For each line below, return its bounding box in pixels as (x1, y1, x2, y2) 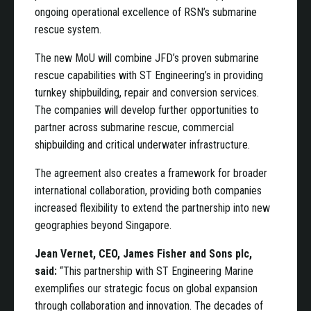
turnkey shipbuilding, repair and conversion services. (35, 86, 259, 99)
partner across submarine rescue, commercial (35, 121, 234, 134)
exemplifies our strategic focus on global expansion (35, 282, 258, 295)
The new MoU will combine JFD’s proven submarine (35, 51, 259, 65)
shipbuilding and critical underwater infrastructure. (35, 138, 250, 151)
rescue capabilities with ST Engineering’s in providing (35, 69, 263, 82)
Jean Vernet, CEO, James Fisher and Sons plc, (35, 247, 252, 260)
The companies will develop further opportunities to (35, 103, 259, 117)
